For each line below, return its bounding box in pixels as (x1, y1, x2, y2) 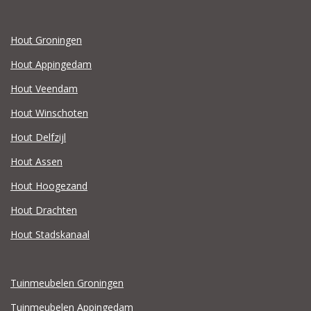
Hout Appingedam (10, 58, 92, 71)
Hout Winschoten (10, 106, 88, 119)
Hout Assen (10, 155, 62, 168)
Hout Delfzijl (10, 131, 66, 144)
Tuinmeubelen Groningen (10, 276, 124, 289)
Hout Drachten (10, 203, 77, 217)
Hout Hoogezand (10, 179, 87, 192)
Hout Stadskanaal (10, 228, 90, 241)
